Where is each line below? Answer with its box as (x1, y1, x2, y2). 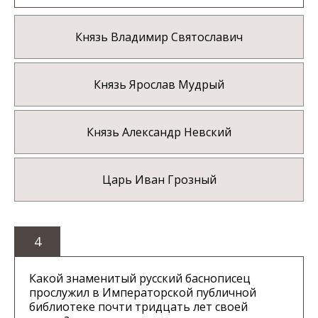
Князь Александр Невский (87, 124, 231, 141)
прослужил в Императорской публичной (29, 285, 256, 301)
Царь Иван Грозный (102, 172, 216, 188)
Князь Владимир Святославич (75, 29, 243, 45)
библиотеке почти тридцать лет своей (29, 299, 248, 315)
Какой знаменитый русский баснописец (29, 270, 251, 287)
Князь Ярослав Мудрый (94, 77, 224, 93)
